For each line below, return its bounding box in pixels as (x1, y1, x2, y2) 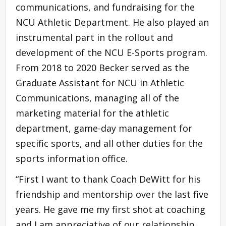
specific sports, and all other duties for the (16, 137, 203, 149)
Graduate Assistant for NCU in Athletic (16, 76, 184, 89)
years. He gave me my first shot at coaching (16, 203, 205, 215)
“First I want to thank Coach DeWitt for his (16, 173, 201, 185)
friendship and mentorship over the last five (16, 188, 208, 200)
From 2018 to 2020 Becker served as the (16, 61, 189, 74)
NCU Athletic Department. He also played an (16, 16, 209, 28)
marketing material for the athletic (16, 106, 169, 119)
